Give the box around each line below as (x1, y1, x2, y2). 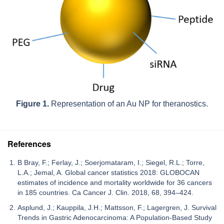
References (7, 137, 51, 149)
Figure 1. (16, 99, 49, 108)
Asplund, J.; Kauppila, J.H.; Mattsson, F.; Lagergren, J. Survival (17, 203, 216, 211)
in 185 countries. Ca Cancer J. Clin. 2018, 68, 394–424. (17, 188, 193, 196)
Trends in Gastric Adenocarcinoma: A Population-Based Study (17, 213, 212, 221)
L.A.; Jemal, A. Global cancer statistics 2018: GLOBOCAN (17, 168, 199, 176)
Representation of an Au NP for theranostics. (49, 99, 208, 108)
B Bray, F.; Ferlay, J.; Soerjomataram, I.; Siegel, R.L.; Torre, (17, 158, 204, 166)
